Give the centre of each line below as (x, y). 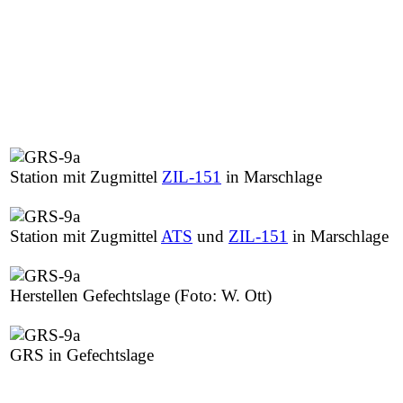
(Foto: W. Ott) (223, 295)
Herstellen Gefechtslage (92, 295)
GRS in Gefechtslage (82, 354)
